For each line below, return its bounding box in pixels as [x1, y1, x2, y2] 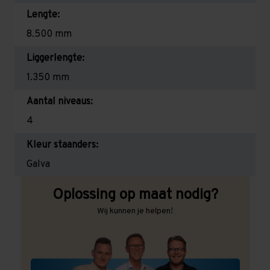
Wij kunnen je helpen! [97, 206, 173, 216]
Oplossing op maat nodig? [52, 186, 218, 204]
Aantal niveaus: [27, 95, 93, 108]
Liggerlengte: [27, 52, 84, 64]
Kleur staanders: [27, 139, 98, 151]
